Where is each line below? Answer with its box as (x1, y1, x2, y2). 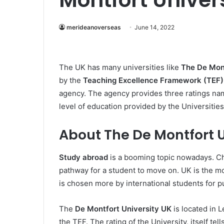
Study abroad (59, 152, 108, 162)
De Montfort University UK (75, 203, 171, 213)
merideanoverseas (66, 23, 121, 31)
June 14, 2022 (134, 23, 174, 31)
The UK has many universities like (59, 62, 181, 72)
